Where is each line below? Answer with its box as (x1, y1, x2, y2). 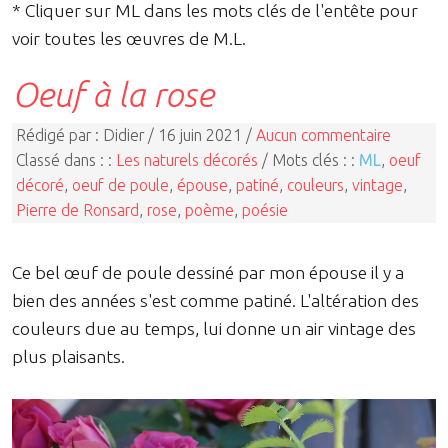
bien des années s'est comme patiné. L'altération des (12, 291, 419, 311)
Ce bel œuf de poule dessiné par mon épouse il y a (12, 263, 404, 283)
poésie (242, 201, 288, 220)
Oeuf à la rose (12, 74, 214, 113)
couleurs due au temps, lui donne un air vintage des (12, 319, 416, 339)
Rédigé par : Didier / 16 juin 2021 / (16, 126, 256, 145)
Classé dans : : (16, 151, 116, 170)
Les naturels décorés (116, 151, 258, 170)
